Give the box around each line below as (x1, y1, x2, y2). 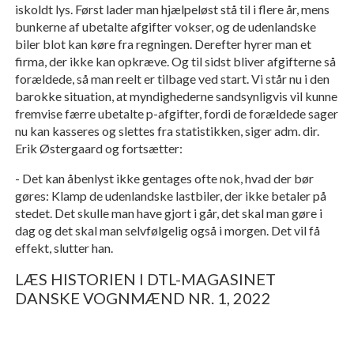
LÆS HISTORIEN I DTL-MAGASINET (14, 269, 276, 289)
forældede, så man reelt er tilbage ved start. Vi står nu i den (14, 71, 330, 87)
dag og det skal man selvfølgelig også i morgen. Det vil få (14, 223, 320, 239)
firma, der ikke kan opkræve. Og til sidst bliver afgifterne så (14, 54, 336, 70)
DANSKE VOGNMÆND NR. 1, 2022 (14, 288, 271, 308)
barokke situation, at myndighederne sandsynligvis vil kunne (14, 88, 337, 104)
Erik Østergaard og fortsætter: (14, 141, 183, 156)
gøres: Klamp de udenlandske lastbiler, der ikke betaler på (14, 188, 326, 204)
